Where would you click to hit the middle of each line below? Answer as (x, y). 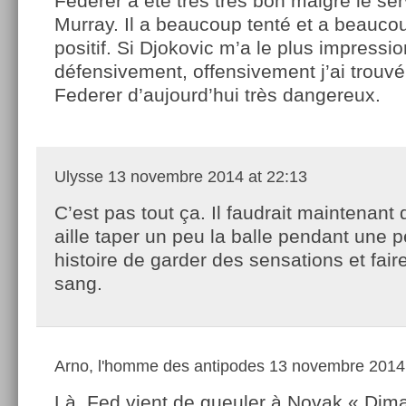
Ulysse (79, 176)
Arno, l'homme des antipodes (159, 366)
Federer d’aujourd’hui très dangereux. (217, 94)
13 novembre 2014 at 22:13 (205, 176)
